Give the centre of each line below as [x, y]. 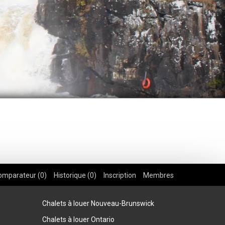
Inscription [120, 175]
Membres [158, 175]
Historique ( [72, 175]
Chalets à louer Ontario [78, 219]
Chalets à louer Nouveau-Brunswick [98, 203]
